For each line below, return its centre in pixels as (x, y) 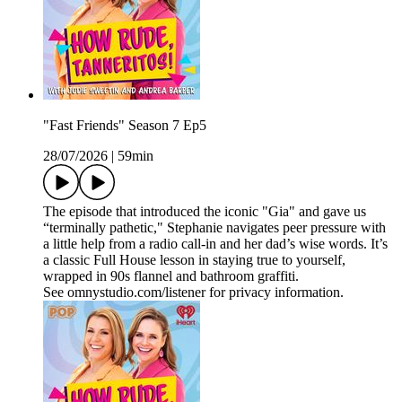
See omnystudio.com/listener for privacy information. (193, 293)
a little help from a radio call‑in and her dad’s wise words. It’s (215, 244)
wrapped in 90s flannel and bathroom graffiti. (171, 276)
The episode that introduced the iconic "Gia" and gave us (205, 212)
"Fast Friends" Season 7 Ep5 (125, 126)
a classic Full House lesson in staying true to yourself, (194, 260)
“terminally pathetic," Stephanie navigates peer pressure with (214, 228)
